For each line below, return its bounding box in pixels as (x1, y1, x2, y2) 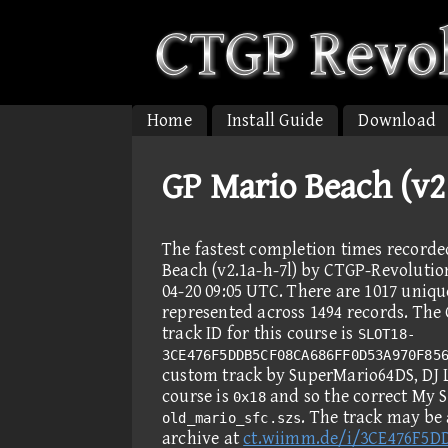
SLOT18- (357, 326, 416, 342)
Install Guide (226, 110, 324, 131)
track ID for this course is (162, 323, 358, 344)
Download (358, 110, 437, 131)
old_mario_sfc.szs (162, 410, 302, 426)
